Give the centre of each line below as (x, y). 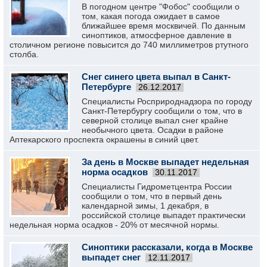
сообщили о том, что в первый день (152, 196)
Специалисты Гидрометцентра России (157, 187)
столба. (24, 54)
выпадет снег (111, 257)
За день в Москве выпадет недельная (165, 162)
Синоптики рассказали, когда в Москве (167, 247)
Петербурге (106, 87)
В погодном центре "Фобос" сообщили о (161, 7)
